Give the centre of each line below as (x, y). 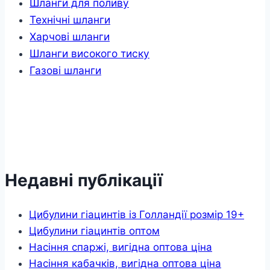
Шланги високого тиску (89, 53)
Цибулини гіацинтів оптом (94, 231)
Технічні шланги (70, 19)
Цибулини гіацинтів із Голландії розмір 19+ (137, 215)
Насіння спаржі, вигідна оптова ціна (121, 247)
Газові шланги (65, 70)
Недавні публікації (84, 180)
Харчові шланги (70, 36)
